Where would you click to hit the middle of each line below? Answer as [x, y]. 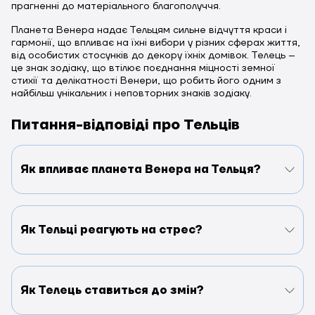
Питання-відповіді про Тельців [126, 125]
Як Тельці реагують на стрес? [111, 230]
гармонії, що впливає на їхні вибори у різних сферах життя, [156, 43]
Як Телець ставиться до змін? [112, 290]
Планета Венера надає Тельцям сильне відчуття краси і [149, 30]
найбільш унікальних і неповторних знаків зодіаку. [131, 93]
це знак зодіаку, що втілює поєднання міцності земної [143, 68]
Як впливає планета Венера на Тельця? [141, 169]
